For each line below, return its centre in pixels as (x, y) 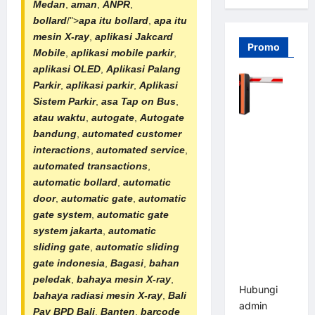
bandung (55, 133)
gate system (62, 214)
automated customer (132, 133)
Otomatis (261, 209)
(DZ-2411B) (264, 274)
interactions (62, 149)
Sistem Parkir (64, 101)
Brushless (263, 225)
